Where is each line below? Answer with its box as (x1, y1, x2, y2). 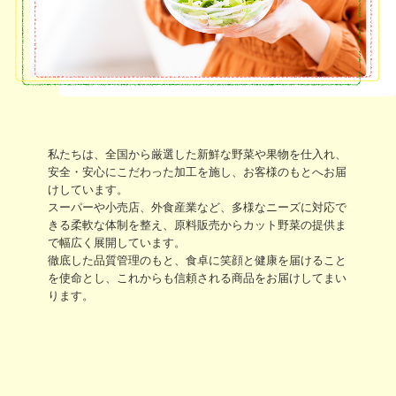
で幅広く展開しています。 (47, 236, 186, 250)
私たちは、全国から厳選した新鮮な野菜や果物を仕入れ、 (47, 148, 346, 162)
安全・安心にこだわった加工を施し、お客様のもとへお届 (47, 165, 346, 179)
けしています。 (47, 183, 128, 197)
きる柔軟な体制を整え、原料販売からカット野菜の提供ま (47, 218, 346, 232)
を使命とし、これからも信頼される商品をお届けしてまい (47, 271, 346, 286)
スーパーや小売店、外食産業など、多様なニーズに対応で (47, 201, 346, 215)
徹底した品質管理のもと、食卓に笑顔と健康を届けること (47, 254, 346, 268)
